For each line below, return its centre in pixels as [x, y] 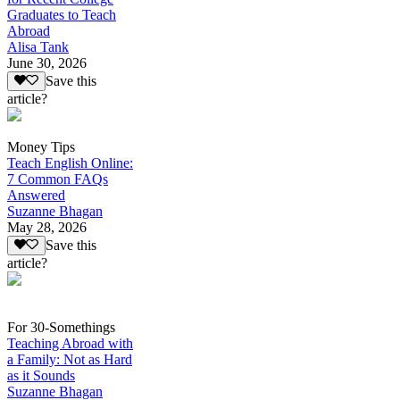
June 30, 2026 [47, 62]
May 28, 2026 [47, 228]
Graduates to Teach [62, 14]
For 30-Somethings [61, 328]
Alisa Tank [38, 46]
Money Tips [41, 147]
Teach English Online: [70, 163]
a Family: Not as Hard [70, 360]
